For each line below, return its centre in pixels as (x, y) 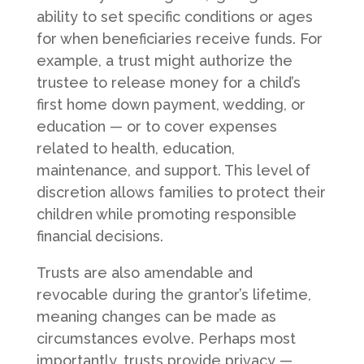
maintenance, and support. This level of (173, 170)
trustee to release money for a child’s (168, 82)
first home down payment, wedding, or (171, 104)
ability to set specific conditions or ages (174, 16)
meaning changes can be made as (156, 316)
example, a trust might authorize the (164, 60)
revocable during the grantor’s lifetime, (173, 294)
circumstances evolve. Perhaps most (166, 338)
